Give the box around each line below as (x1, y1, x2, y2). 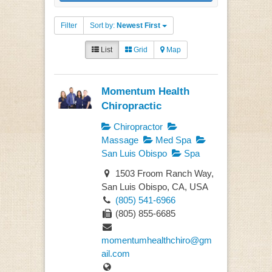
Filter (61, 21, 77, 30)
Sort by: (90, 21, 117, 30)
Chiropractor (110, 121, 163, 132)
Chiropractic (101, 100, 161, 112)
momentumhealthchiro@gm (101, 234, 212, 245)
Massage (101, 135, 138, 146)
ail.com (101, 248, 130, 259)
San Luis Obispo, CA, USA (101, 181, 208, 192)
